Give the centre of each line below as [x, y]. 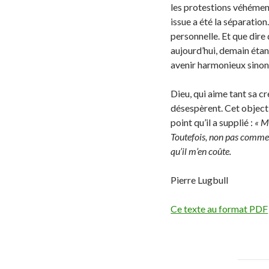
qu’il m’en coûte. [201, 151]
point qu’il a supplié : [213, 122]
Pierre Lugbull [200, 180]
